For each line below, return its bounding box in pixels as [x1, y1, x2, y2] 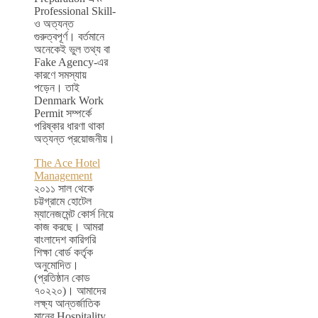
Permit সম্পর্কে [34, 107, 92, 120]
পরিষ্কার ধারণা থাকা [34, 120, 104, 133]
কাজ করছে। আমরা [34, 221, 104, 234]
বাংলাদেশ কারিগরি [34, 234, 96, 246]
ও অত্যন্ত [34, 18, 74, 31]
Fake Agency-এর [34, 56, 108, 69]
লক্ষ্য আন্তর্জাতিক [34, 297, 100, 310]
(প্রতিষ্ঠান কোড [34, 272, 90, 285]
